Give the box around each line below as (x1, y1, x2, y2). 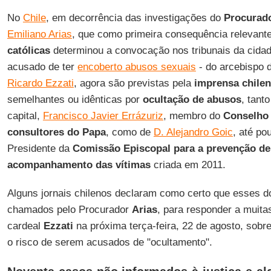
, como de (105, 126, 154, 138)
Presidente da (7, 143, 70, 154)
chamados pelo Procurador (7, 204, 132, 215)
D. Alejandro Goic (153, 126, 233, 138)
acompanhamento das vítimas (7, 159, 151, 171)
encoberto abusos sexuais (77, 61, 196, 73)
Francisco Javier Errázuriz (42, 110, 163, 122)
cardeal (7, 220, 44, 232)
